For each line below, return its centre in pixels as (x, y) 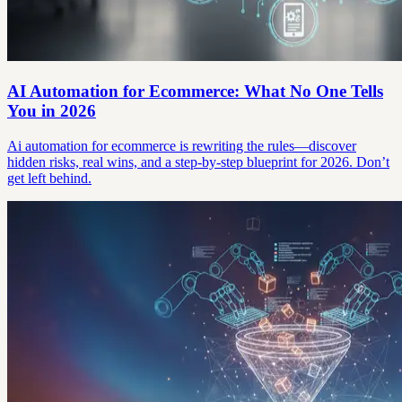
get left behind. (49, 178)
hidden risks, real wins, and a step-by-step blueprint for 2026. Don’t (198, 162)
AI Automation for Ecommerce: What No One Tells (195, 91)
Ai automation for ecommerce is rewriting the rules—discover (182, 145)
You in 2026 (52, 111)
